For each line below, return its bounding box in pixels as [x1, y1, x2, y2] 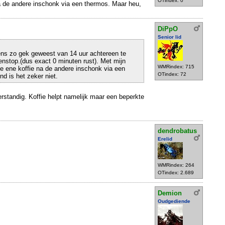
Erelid [158, 136, 172, 142]
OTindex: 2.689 [158, 170, 194, 176]
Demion [158, 189, 182, 197]
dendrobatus [158, 127, 197, 135]
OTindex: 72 [158, 71, 186, 77]
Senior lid [158, 34, 181, 40]
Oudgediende [158, 198, 190, 204]
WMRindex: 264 [158, 162, 194, 168]
